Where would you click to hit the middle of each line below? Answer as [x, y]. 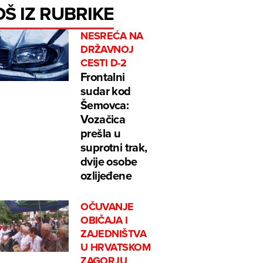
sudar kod [106, 91]
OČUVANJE [107, 207]
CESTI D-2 [104, 63]
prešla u [101, 133]
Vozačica [103, 119]
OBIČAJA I [104, 220]
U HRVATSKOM [116, 247]
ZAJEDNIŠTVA [114, 234]
